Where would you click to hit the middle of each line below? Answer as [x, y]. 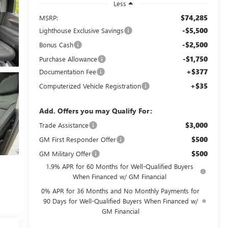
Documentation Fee [67, 71]
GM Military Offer [65, 153]
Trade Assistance [64, 125]
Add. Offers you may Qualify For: [95, 110]
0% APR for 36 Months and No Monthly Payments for [121, 190]
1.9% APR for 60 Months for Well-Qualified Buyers [119, 166]
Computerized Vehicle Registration [90, 85]
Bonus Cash [56, 44]
